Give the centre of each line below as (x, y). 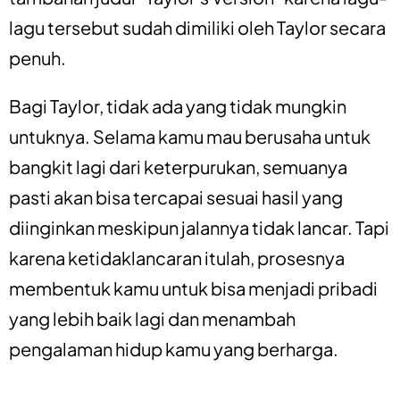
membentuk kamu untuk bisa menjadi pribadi (193, 287)
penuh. (37, 57)
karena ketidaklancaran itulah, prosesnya (177, 257)
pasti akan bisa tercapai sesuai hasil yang (176, 196)
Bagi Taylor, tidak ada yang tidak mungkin (178, 105)
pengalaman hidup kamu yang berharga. (174, 348)
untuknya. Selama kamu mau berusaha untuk (190, 136)
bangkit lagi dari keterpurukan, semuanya (178, 166)
